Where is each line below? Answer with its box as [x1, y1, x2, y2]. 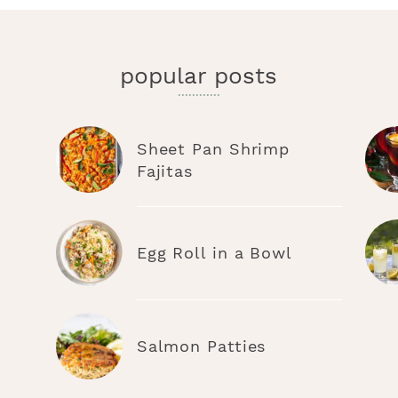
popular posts [120, 62, 278, 90]
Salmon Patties [136, 337, 267, 356]
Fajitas [136, 162, 194, 181]
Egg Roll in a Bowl [136, 243, 292, 263]
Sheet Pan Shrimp [136, 139, 291, 159]
